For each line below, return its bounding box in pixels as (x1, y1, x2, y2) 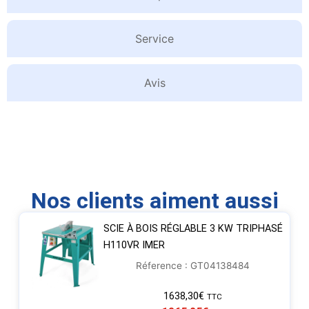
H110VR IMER (103, 239, 165, 252)
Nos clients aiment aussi (30, 188, 279, 215)
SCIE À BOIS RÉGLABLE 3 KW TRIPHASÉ (103, 223, 283, 235)
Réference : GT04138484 (136, 260, 250, 272)
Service (135, 32, 174, 46)
